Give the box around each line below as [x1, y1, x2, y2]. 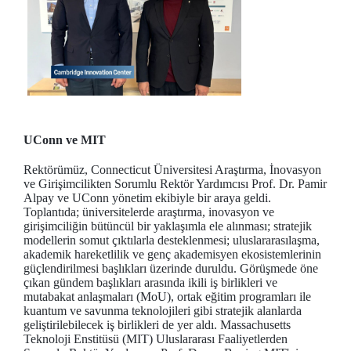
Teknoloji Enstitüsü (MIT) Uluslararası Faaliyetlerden [24, 332, 288, 346]
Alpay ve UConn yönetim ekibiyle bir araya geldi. [24, 191, 271, 205]
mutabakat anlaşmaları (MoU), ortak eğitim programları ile [24, 290, 311, 304]
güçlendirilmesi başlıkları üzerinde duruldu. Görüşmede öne [24, 262, 318, 276]
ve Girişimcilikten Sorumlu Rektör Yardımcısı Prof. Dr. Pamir [24, 177, 327, 191]
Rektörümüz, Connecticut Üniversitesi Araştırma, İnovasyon [24, 163, 321, 177]
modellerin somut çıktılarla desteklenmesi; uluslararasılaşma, [24, 233, 320, 248]
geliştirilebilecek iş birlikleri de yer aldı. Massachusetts [24, 318, 291, 332]
